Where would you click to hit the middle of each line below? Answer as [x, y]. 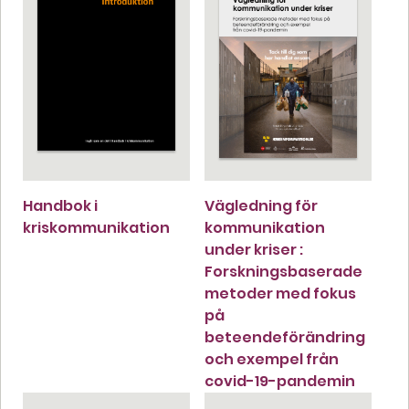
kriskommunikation [96, 227]
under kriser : [254, 249]
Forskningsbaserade [283, 271]
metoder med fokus [280, 293]
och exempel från [272, 359]
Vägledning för [261, 205]
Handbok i [60, 205]
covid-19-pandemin [280, 381]
